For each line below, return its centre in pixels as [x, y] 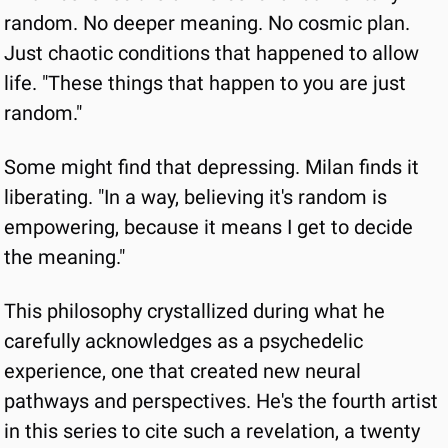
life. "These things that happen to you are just [205, 83]
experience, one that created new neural [182, 371]
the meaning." [64, 257]
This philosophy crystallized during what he [194, 311]
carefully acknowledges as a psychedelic [183, 341]
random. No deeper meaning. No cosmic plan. [207, 23]
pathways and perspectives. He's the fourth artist [221, 401]
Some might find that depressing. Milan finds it [211, 167]
